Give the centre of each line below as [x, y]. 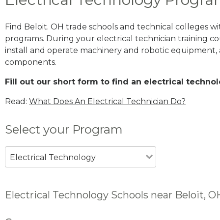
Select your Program [64, 129]
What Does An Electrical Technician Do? [107, 101]
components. [31, 62]
